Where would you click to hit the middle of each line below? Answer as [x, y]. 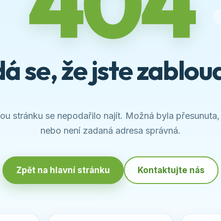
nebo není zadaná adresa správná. [110, 130]
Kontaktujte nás [171, 170]
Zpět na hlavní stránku [63, 170]
